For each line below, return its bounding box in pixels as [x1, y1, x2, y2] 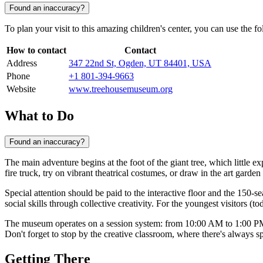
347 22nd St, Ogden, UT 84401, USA [69, 58, 211, 69]
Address [6, 58, 37, 69]
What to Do [5, 107, 74, 123]
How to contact [6, 45, 66, 56]
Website [6, 84, 36, 95]
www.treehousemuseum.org [69, 84, 173, 95]
